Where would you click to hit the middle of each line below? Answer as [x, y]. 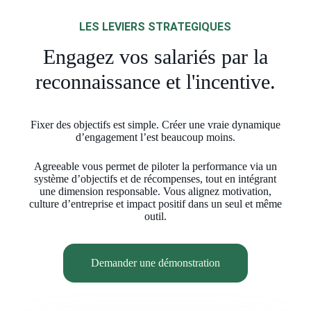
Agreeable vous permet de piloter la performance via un [155, 166]
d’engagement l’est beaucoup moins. [155, 137]
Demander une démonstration [155, 263]
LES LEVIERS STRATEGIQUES [155, 27]
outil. [155, 216]
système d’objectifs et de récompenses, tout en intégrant [155, 179]
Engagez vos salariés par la [155, 57]
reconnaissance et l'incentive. [155, 82]
